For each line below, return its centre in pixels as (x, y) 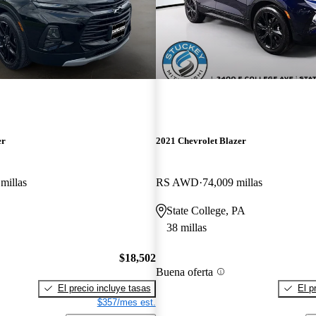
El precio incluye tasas (104, 288)
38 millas (186, 228)
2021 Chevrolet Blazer (201, 141)
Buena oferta (184, 272)
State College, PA (206, 211)
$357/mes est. (126, 302)
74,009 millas (232, 183)
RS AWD (177, 183)
